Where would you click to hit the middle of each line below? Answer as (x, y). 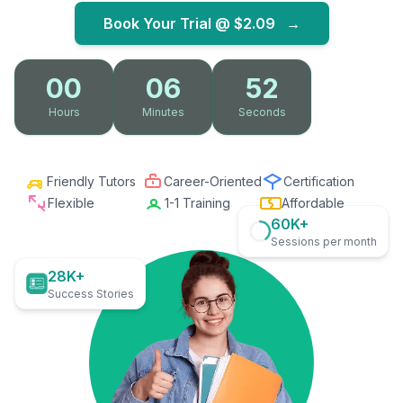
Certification (318, 181)
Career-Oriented (212, 181)
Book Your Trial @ (166, 23)
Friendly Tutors (91, 181)
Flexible (71, 203)
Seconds (262, 112)
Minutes (163, 112)
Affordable (313, 203)
